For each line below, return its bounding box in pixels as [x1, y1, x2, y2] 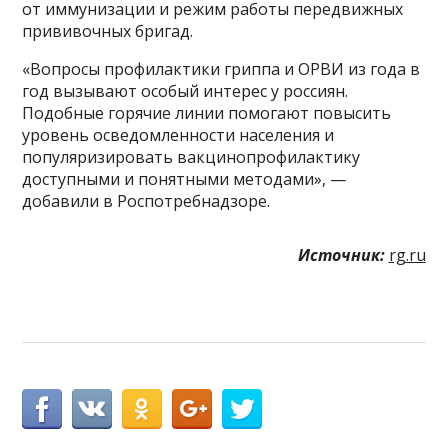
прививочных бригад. [22, 19, 194, 42]
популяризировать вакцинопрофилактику [22, 145, 361, 168]
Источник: [297, 243, 385, 266]
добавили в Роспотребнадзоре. [22, 189, 271, 212]
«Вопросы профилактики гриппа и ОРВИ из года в [22, 57, 421, 80]
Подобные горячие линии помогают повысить [22, 101, 392, 124]
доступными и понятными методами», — [22, 167, 347, 190]
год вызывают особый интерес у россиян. [22, 79, 349, 102]
